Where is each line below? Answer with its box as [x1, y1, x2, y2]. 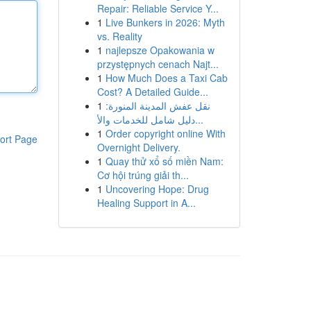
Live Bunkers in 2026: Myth [105, 15, 225, 29]
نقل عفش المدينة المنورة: [105, 99, 210, 112]
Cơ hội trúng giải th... [96, 168, 189, 182]
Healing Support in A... [96, 196, 196, 210]
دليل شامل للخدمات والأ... [194, 112, 203, 126]
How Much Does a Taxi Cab [105, 71, 228, 85]
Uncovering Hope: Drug [105, 182, 209, 196]
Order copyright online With [105, 126, 226, 140]
